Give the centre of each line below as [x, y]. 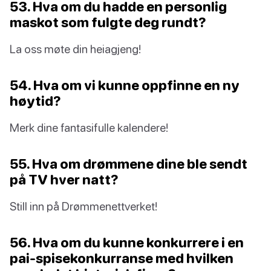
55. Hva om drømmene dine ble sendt [129, 163]
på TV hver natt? [64, 179]
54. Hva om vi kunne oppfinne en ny [125, 85]
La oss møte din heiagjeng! [75, 48]
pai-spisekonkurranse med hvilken [122, 258]
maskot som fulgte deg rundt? [108, 22]
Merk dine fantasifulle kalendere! [89, 127]
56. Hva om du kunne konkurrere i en [127, 242]
